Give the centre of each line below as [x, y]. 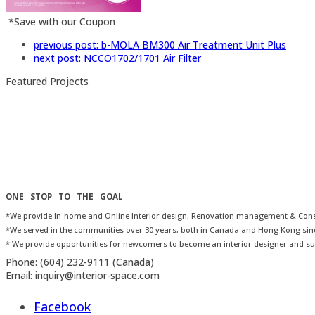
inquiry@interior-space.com [96, 275]
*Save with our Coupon [60, 21]
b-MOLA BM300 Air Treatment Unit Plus [194, 44]
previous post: [67, 44]
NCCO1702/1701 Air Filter [142, 58]
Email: [19, 275]
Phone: [21, 262]
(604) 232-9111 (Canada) [96, 262]
